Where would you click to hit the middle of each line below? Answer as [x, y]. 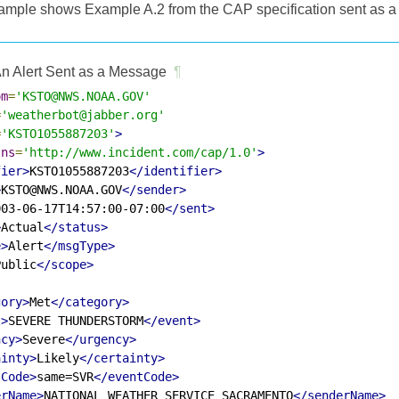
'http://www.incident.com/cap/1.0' [140, 152]
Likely [58, 358]
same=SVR [65, 376]
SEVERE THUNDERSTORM [76, 320]
